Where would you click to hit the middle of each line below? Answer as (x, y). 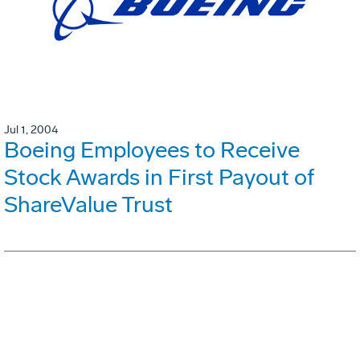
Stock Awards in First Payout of (159, 178)
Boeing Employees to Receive (152, 150)
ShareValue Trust (88, 205)
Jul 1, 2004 (31, 130)
